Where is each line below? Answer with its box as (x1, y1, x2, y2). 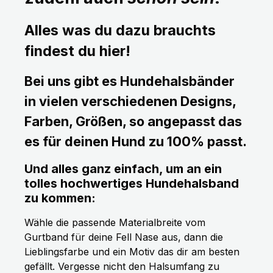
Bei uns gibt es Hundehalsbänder (24, 73, 235, 90)
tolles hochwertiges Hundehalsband (24, 176, 239, 191)
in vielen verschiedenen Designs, (24, 93, 236, 110)
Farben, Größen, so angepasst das (24, 113, 242, 130)
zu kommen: (24, 191, 96, 206)
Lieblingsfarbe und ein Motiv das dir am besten (24, 246, 239, 258)
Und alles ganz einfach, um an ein (24, 161, 222, 177)
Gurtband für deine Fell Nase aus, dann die (24, 231, 223, 244)
